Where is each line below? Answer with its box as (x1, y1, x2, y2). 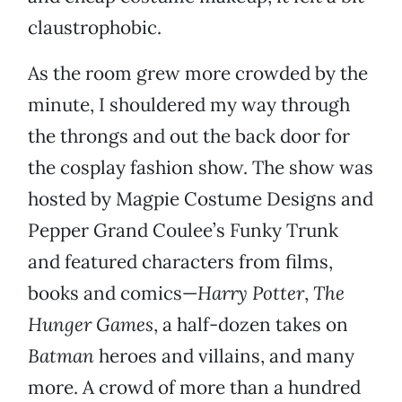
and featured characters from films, (28, 249, 333, 275)
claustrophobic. (28, 15, 162, 40)
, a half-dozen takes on (153, 312, 348, 337)
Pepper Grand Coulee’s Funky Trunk (28, 218, 338, 243)
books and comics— (28, 281, 197, 306)
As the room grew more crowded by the (28, 61, 368, 86)
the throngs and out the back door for (28, 124, 350, 149)
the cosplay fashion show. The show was (28, 155, 373, 180)
